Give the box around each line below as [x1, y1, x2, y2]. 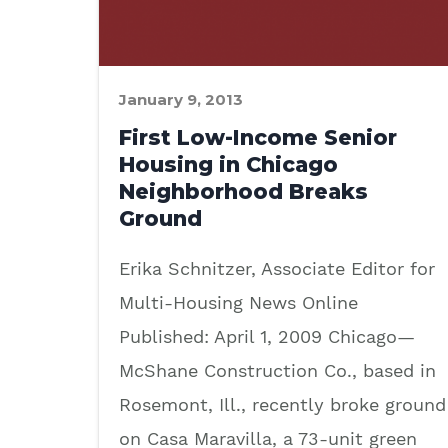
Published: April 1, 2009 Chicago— [119, 325, 415, 347]
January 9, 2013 [119, 89, 243, 109]
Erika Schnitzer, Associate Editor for [119, 257, 435, 279]
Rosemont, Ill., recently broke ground [119, 393, 446, 415]
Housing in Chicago [119, 151, 338, 177]
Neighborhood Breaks [119, 178, 368, 204]
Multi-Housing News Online [119, 291, 358, 313]
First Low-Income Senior [119, 124, 397, 150]
